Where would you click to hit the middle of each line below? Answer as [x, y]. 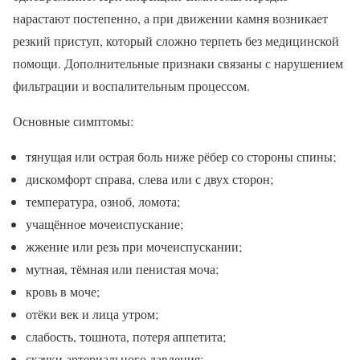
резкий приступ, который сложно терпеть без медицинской [176, 40]
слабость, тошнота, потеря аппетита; [126, 336]
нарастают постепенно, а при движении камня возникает [170, 18]
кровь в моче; [63, 291]
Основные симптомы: [73, 121]
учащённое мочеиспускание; [104, 223]
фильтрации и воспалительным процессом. [131, 85]
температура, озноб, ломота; [103, 201]
